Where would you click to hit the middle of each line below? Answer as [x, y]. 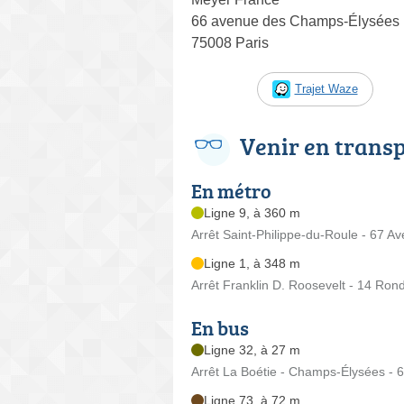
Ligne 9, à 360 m [252, 213]
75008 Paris [230, 43]
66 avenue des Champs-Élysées [295, 22]
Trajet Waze [326, 89]
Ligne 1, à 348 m [252, 264]
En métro [231, 191]
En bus [220, 328]
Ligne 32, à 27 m [252, 350]
